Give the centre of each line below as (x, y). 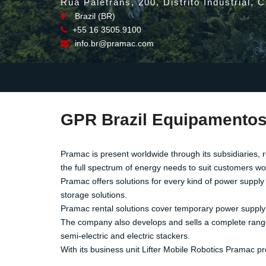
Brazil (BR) (94, 16)
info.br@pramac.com (114, 43)
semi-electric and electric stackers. (125, 236)
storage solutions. (94, 195)
